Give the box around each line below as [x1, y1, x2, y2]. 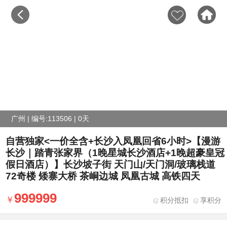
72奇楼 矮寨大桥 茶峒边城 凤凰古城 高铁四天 [5, 171, 200, 181]
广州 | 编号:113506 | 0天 [11, 114, 90, 123]
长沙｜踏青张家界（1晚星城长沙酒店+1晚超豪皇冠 [5, 147, 224, 158]
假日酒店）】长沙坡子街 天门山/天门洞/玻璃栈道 [5, 159, 215, 170]
